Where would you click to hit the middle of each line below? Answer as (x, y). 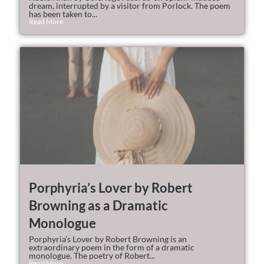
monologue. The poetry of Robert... (92, 255)
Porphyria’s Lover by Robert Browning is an (108, 239)
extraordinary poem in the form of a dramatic (112, 247)
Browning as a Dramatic (99, 205)
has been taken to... (63, 14)
